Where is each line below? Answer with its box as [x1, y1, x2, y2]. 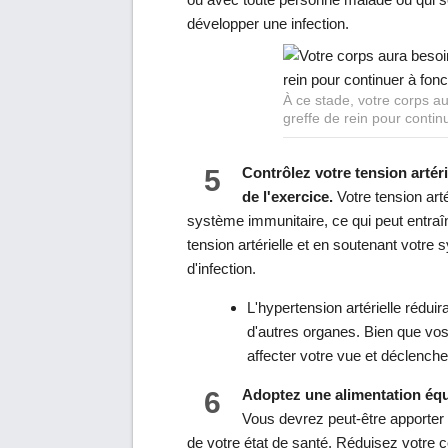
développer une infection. [187, 15, 349, 33]
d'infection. [187, 259, 256, 277]
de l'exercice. [242, 187, 333, 205]
